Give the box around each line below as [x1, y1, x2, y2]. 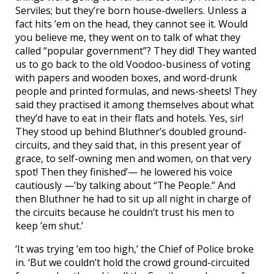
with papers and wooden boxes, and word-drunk [15, 70, 237, 84]
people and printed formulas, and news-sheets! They [15, 84, 257, 98]
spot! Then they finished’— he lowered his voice [15, 165, 232, 179]
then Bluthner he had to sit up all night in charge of [15, 191, 251, 206]
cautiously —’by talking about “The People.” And [15, 178, 235, 192]
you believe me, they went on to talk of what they [15, 30, 240, 44]
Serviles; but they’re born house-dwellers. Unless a [15, 3, 246, 17]
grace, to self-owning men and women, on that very [15, 151, 251, 165]
